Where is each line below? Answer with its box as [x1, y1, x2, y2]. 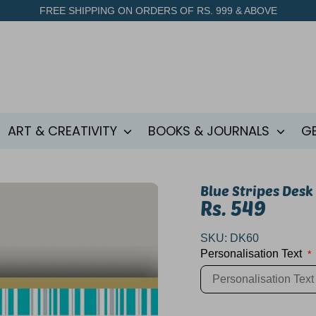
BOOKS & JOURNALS [148, 122, 274, 140]
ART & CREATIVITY [7, 122, 121, 140]
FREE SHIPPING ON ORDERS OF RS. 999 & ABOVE [39, 5, 277, 16]
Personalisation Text [200, 248, 302, 260]
